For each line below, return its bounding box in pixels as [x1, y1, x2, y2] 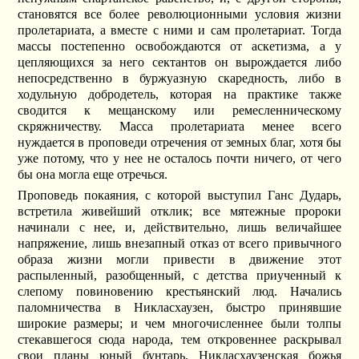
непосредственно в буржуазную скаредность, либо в [18, 71, 341, 86]
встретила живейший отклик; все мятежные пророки [18, 204, 341, 218]
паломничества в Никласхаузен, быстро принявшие [18, 300, 341, 314]
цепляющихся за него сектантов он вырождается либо [18, 55, 341, 70]
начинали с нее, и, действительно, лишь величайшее [18, 220, 341, 234]
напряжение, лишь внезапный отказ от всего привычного [18, 236, 341, 250]
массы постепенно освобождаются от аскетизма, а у [18, 39, 341, 54]
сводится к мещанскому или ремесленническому [18, 103, 341, 118]
